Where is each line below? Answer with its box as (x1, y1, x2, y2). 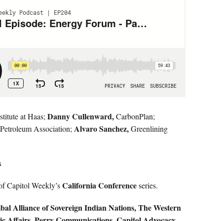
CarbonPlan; (114, 111, 155, 121)
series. (137, 180, 158, 190)
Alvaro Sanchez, (74, 123, 129, 134)
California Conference (62, 180, 137, 191)
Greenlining (129, 123, 168, 134)
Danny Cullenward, (47, 110, 114, 122)
